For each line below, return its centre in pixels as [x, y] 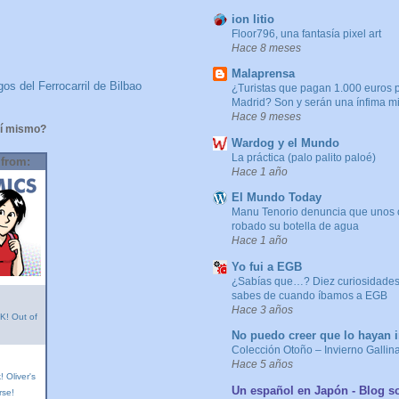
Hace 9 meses [266, 117]
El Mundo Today [277, 198]
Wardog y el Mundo [285, 142]
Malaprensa [263, 74]
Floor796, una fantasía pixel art [306, 33]
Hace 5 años [262, 364]
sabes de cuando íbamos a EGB [309, 295]
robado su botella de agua [295, 227]
